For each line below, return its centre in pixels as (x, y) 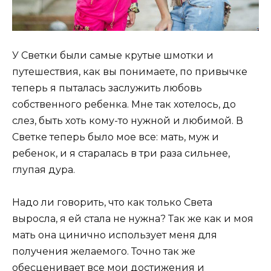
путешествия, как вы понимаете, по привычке (130, 71)
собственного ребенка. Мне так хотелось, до (124, 104)
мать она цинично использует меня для (115, 235)
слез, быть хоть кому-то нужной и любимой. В (128, 120)
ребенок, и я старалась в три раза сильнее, (121, 153)
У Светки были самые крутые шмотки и (113, 55)
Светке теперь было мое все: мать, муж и (116, 137)
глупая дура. (44, 169)
